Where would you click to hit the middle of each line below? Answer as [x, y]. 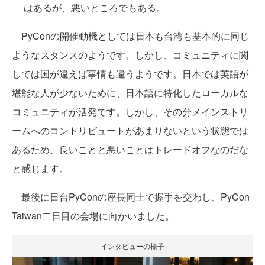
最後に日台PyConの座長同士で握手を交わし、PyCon [131, 197]
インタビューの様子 [132, 246]
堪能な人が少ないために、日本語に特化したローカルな [130, 93]
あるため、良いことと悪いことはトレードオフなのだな [130, 149]
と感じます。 [40, 168]
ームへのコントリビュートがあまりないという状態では [130, 130]
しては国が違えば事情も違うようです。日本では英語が [130, 74]
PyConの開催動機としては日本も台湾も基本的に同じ [130, 36]
